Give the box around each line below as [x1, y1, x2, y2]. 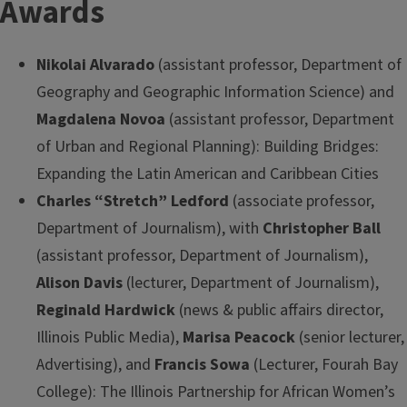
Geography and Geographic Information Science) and [36, 81, 394, 104]
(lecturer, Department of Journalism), [123, 272, 379, 295]
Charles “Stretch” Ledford [36, 190, 229, 213]
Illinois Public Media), [36, 326, 183, 350]
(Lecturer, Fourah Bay [250, 353, 398, 377]
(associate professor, [229, 190, 374, 213]
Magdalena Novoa [36, 108, 165, 132]
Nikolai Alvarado [36, 54, 154, 77]
